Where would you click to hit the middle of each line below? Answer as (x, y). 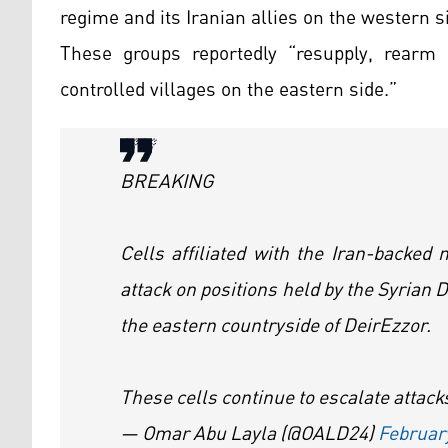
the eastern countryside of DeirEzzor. (275, 326)
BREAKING (166, 182)
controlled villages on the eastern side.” (228, 90)
